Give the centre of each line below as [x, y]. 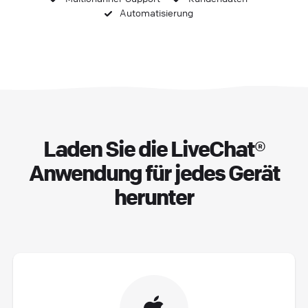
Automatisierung [155, 13]
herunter [154, 197]
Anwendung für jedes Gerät [154, 173]
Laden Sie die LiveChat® [154, 148]
